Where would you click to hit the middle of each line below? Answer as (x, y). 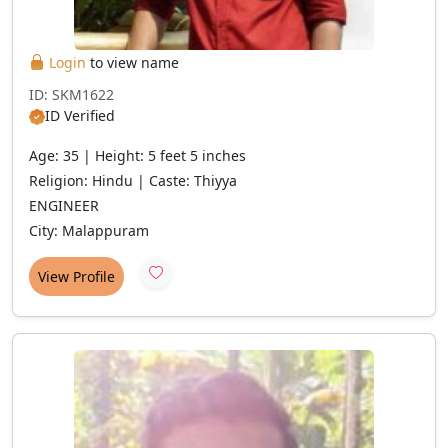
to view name (132, 62)
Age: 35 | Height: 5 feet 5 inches (137, 155)
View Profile (76, 276)
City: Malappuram (89, 230)
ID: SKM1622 (71, 94)
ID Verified (80, 115)
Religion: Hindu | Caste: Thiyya (133, 180)
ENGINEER (64, 205)
